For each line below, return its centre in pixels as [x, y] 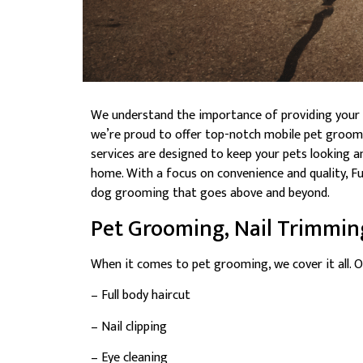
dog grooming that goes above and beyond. [210, 194]
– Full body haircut [141, 296]
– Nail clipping [129, 327]
